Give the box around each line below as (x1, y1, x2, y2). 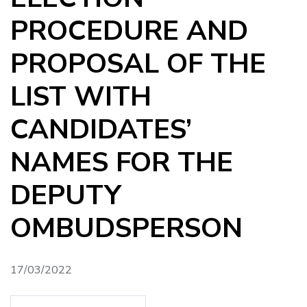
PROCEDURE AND (10, 12, 248, 49)
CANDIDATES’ (10, 110, 192, 148)
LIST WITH (10, 77, 151, 115)
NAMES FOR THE (10, 143, 233, 181)
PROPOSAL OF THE (10, 45, 266, 82)
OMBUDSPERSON (10, 209, 243, 247)
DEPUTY (10, 176, 121, 214)
